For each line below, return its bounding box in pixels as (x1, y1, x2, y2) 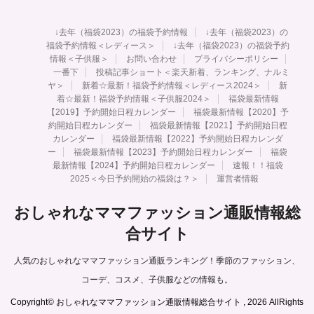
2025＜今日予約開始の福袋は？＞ (69, 174, 199, 184)
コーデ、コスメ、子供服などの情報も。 (81, 275, 233, 285)
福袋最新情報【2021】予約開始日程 (149, 121, 287, 131)
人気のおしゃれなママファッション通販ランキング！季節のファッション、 (14, 256, 300, 266)
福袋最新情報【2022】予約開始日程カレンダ (111, 134, 283, 144)
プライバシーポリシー (193, 54, 278, 64)
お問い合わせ (125, 54, 177, 64)
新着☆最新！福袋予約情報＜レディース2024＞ (82, 81, 261, 91)
